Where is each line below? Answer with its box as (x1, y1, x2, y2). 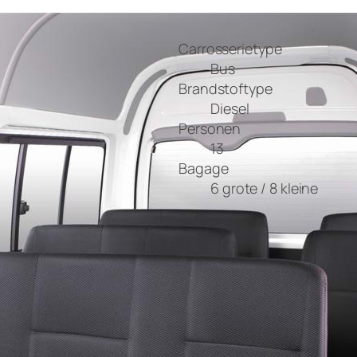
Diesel (210, 99, 249, 119)
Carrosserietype (178, 39, 282, 59)
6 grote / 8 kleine (210, 178, 319, 198)
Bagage (178, 159, 229, 178)
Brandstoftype (178, 79, 273, 99)
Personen (178, 119, 241, 139)
